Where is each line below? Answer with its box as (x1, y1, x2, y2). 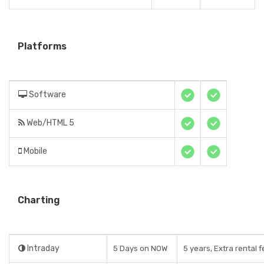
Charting (18, 194, 60, 206)
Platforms (18, 41, 67, 52)
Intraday (25, 243, 60, 253)
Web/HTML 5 (25, 118, 74, 128)
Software (27, 90, 66, 100)
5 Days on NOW (113, 244, 167, 253)
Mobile (22, 146, 47, 156)
